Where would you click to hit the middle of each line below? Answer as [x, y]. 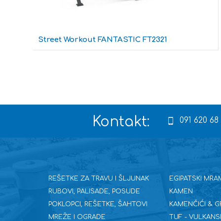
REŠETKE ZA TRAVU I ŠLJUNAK [99, 178]
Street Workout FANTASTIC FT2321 [103, 40]
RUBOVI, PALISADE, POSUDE [94, 191]
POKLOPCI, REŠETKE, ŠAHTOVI [98, 204]
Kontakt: [121, 122]
